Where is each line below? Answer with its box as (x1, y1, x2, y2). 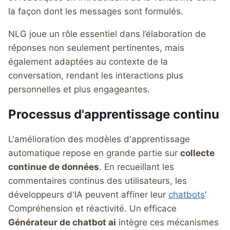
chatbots (168, 189, 205, 200)
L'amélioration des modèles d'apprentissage (8, 133, 190, 144)
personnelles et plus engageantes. (8, 84, 150, 94)
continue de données (8, 161, 99, 172)
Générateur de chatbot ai (8, 217, 116, 227)
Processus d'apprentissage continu (8, 106, 219, 122)
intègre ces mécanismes (116, 217, 219, 227)
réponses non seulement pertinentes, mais (8, 42, 184, 53)
